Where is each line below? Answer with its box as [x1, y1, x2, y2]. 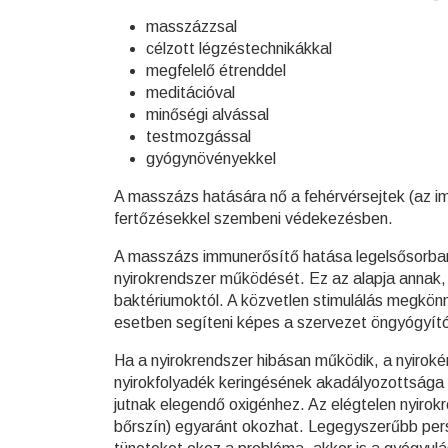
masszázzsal [146, 18, 237, 35]
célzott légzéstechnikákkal [146, 40, 332, 57]
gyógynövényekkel [146, 150, 276, 167]
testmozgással [146, 128, 251, 145]
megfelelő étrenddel [146, 62, 286, 79]
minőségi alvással [146, 106, 269, 123]
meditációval [146, 84, 235, 101]
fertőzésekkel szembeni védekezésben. [114, 210, 393, 227]
